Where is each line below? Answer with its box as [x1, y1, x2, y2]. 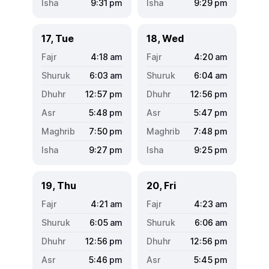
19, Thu [41, 179, 76, 192]
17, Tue [41, 32, 74, 44]
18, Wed [147, 32, 184, 44]
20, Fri [147, 179, 176, 192]
